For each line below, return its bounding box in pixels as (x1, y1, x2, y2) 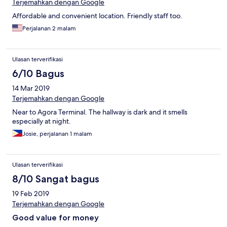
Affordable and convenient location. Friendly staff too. (12, 11, 182, 21)
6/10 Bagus (12, 67, 64, 80)
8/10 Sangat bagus (12, 173, 99, 185)
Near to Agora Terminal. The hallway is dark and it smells (12, 107, 187, 117)
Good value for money (12, 213, 99, 223)
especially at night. (12, 117, 71, 126)
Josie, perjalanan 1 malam (22, 130, 92, 138)
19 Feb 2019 (12, 189, 49, 199)
